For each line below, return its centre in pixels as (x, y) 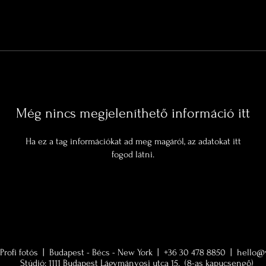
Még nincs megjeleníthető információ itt (133, 113)
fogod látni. (133, 154)
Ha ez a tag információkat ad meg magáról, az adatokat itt (133, 141)
